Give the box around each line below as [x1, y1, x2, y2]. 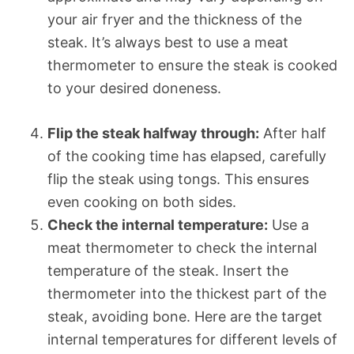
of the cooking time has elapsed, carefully [47, 147, 326, 164]
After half [259, 124, 326, 141]
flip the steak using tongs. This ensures [47, 170, 309, 187]
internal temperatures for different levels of [47, 330, 337, 348]
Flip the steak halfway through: [47, 124, 259, 141]
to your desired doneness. [47, 79, 221, 96]
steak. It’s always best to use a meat [47, 33, 288, 51]
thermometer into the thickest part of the [47, 284, 326, 302]
